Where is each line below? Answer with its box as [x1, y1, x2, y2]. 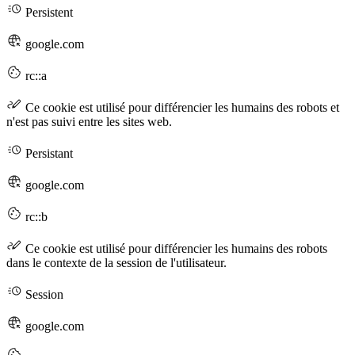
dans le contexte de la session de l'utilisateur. [6, 255, 227, 269]
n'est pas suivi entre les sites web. [6, 114, 172, 128]
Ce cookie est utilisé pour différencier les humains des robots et [22, 100, 339, 114]
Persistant [22, 146, 73, 160]
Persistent [22, 5, 73, 19]
